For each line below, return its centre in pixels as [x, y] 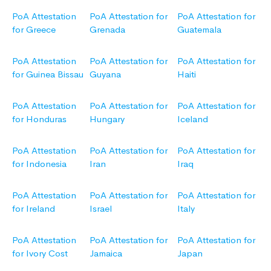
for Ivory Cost [40, 253]
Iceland [193, 119]
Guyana [105, 74]
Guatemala [199, 30]
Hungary [107, 119]
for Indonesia [39, 164]
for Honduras [39, 119]
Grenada [107, 30]
